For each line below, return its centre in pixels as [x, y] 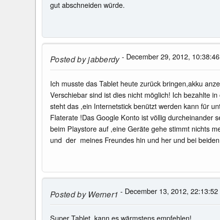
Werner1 [102, 194]
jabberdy [103, 59]
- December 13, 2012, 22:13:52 [168, 191]
